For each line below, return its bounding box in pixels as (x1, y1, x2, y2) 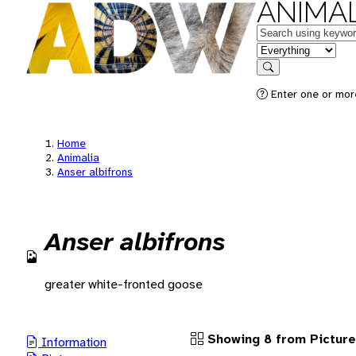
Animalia (57, 150, 99, 164)
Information (38, 333, 106, 350)
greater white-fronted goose (44, 275, 203, 292)
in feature (256, 41, 308, 57)
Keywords (256, 23, 310, 40)
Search (267, 72, 300, 84)
